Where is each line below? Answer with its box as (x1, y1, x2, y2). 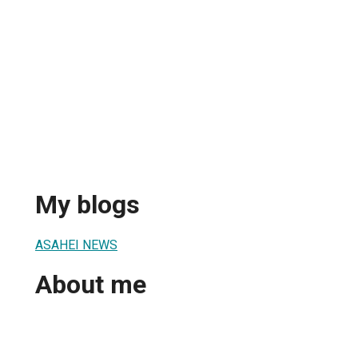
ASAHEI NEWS (35, 237, 117, 253)
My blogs (35, 189, 140, 221)
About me (35, 269, 146, 300)
